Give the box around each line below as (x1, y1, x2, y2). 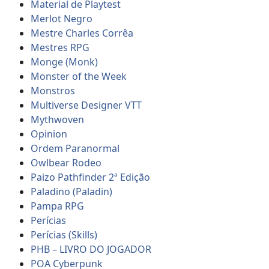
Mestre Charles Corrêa (31, 26, 134, 40)
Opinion (31, 127, 68, 141)
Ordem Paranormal (31, 141, 120, 155)
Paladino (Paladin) (31, 184, 113, 198)
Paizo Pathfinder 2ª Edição (31, 170, 151, 184)
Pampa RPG (31, 199, 85, 213)
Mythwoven (31, 112, 85, 126)
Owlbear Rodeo (31, 156, 102, 169)
